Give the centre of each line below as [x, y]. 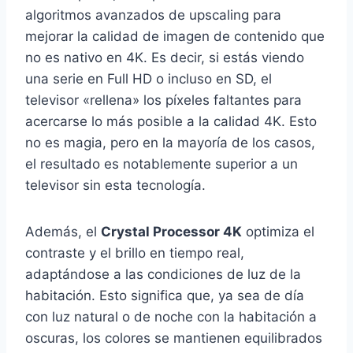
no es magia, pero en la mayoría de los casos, [170, 143]
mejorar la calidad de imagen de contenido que [175, 37]
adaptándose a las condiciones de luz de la [163, 275]
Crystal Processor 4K [171, 232]
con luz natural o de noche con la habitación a [171, 317]
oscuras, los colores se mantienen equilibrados [174, 338]
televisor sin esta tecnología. [115, 186]
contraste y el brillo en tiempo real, [135, 253]
